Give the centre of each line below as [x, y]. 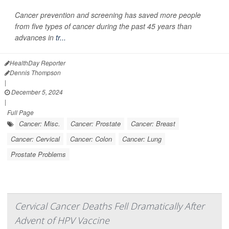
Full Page [20, 112]
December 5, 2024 [36, 91]
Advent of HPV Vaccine [62, 220]
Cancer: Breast [153, 123]
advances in [35, 37]
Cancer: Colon [91, 139]
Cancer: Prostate [96, 123]
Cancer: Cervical [35, 139]
